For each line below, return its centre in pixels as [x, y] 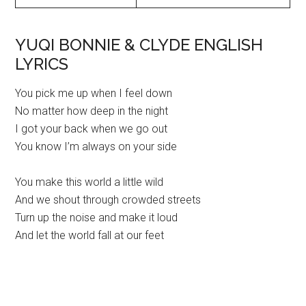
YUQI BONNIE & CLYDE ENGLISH [139, 45]
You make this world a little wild [89, 182]
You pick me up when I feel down [94, 94]
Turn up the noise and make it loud [97, 218]
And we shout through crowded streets [108, 200]
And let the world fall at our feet [90, 236]
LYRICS [42, 64]
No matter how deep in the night [92, 111]
